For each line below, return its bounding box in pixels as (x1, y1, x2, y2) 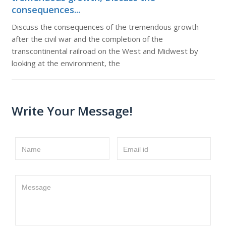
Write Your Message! (11, 102, 133, 119)
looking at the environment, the (11, 58, 120, 68)
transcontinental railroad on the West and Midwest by (11, 46, 198, 56)
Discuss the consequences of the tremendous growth (11, 22, 199, 32)
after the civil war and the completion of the (11, 34, 163, 44)
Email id (123, 145, 148, 153)
